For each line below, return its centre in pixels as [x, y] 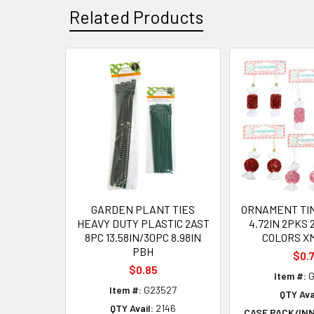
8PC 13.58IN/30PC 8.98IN [143, 237]
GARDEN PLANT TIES [143, 209]
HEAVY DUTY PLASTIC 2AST [143, 223]
